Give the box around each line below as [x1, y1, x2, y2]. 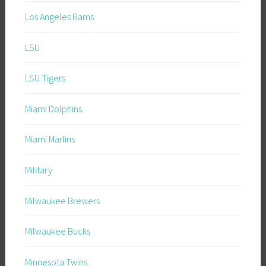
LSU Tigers [24, 72, 65, 84]
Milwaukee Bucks [24, 225, 90, 237]
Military [24, 164, 52, 176]
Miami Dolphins [24, 102, 82, 115]
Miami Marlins [24, 133, 75, 145]
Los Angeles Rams [24, 11, 94, 23]
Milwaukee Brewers [24, 194, 100, 207]
